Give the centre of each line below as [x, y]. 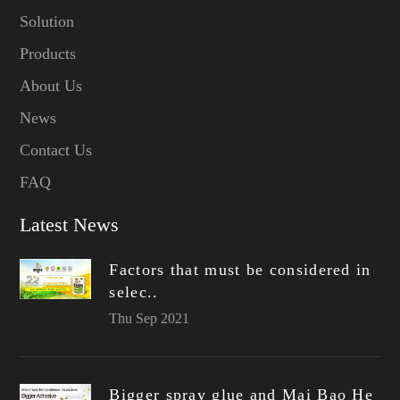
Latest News [70, 225]
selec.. [134, 292]
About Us [51, 86]
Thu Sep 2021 [150, 319]
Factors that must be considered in [240, 270]
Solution [47, 22]
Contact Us [56, 150]
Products [48, 54]
